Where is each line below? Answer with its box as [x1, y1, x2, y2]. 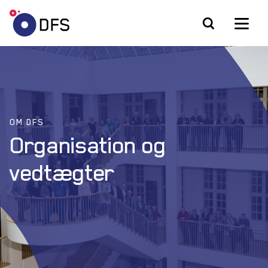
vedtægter [10, 159, 115, 186]
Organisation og [10, 131, 167, 159]
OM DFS [10, 117, 44, 127]
